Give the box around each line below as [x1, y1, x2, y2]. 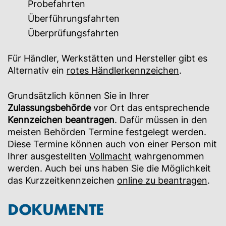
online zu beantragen [117, 175, 207, 186]
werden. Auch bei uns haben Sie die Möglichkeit [8, 163, 211, 174]
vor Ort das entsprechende [91, 102, 209, 114]
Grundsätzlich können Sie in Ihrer [8, 90, 149, 101]
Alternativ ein [8, 65, 67, 76]
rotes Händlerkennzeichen [67, 65, 179, 76]
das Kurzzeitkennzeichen [8, 175, 117, 186]
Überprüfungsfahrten [28, 28, 119, 39]
